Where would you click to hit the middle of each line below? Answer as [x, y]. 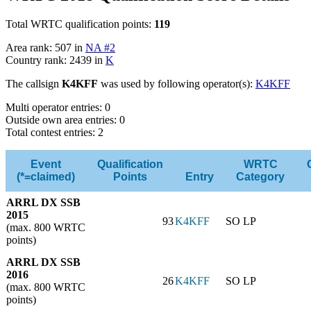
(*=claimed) [46, 177]
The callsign [34, 84]
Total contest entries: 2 [54, 133]
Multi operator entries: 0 [58, 108]
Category [260, 177]
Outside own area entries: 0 [65, 120]
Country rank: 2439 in [56, 60]
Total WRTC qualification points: [80, 24]
